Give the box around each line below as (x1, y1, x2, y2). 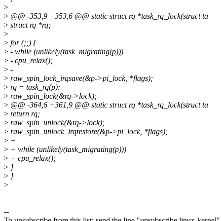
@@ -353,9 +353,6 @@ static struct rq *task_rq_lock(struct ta (8, 12, 208, 21)
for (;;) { (8, 38, 36, 47)
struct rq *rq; (8, 21, 51, 30)
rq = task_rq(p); (8, 83, 60, 92)
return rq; (8, 110, 40, 118)
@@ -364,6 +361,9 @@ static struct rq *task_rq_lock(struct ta (8, 101, 208, 110)
